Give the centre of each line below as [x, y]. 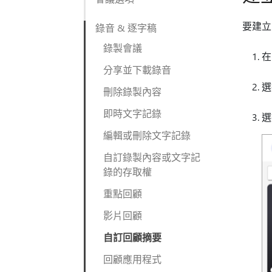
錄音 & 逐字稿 [126, 28]
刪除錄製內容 [132, 91]
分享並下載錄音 [137, 70]
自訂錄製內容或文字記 [152, 157]
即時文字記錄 [132, 113]
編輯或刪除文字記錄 [147, 135]
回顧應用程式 [132, 259]
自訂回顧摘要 [132, 237]
